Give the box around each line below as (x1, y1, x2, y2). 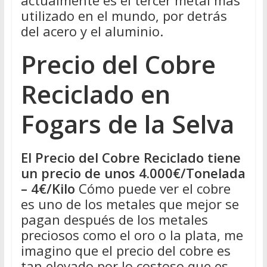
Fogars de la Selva (20, 106, 234, 141)
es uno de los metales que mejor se (20, 194, 239, 213)
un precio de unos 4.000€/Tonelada (20, 163, 246, 182)
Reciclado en (20, 76, 170, 111)
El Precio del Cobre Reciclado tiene (20, 148, 241, 166)
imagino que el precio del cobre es (20, 241, 231, 259)
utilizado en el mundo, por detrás (20, 6, 227, 24)
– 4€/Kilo (20, 179, 75, 197)
